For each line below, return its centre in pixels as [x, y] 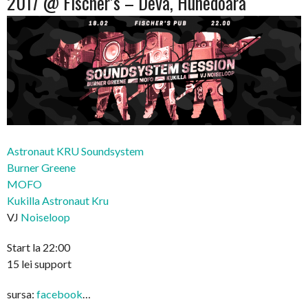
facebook [59, 294]
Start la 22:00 [38, 247]
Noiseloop [45, 217]
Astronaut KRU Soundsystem [75, 151]
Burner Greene [41, 167]
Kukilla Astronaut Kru [58, 200]
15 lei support [39, 263]
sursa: [22, 294]
